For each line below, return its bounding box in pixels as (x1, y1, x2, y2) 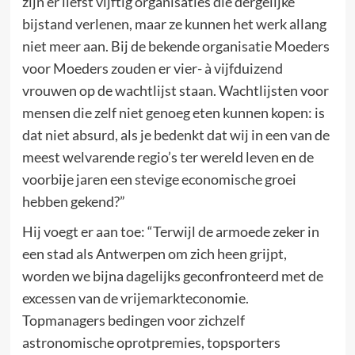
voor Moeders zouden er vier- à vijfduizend (21, 59, 283, 77)
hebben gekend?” (21, 193, 125, 210)
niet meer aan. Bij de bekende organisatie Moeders (21, 37, 330, 55)
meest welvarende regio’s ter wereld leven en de (21, 148, 314, 166)
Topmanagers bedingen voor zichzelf (21, 311, 245, 329)
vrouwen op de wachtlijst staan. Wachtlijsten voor (21, 82, 329, 99)
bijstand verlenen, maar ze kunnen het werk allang (21, 15, 326, 32)
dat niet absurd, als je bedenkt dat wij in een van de (21, 126, 330, 143)
